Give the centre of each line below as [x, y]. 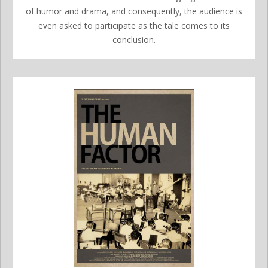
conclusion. [134, 40]
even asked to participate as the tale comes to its [134, 26]
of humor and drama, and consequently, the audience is [134, 11]
